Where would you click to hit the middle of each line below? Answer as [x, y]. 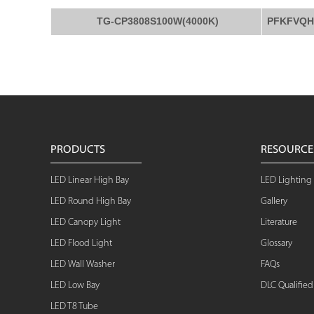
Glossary [277, 244]
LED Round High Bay [91, 202]
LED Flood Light [81, 244]
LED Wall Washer [83, 265]
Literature [279, 223]
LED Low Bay [75, 286]
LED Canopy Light [86, 223]
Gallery [274, 202]
